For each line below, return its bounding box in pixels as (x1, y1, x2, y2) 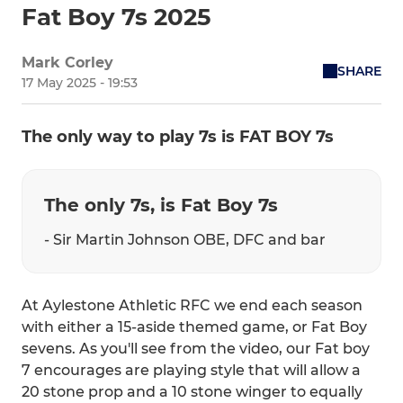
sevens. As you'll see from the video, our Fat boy (22, 339, 370, 357)
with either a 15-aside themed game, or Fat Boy (22, 318, 367, 336)
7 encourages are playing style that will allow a (22, 361, 361, 379)
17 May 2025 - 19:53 (22, 74, 138, 91)
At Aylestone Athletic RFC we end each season (22, 296, 363, 314)
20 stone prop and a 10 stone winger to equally (22, 382, 363, 400)
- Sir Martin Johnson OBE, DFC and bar (44, 230, 326, 248)
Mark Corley (22, 53, 113, 71)
